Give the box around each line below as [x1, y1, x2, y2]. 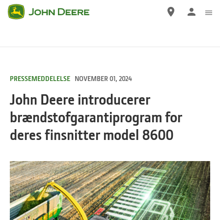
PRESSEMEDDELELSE [10, 74, 72, 82]
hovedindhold [7, 32, 55, 45]
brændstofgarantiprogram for [10, 108, 182, 126]
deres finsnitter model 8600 [10, 126, 174, 143]
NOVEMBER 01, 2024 [72, 74, 132, 82]
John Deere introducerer [10, 90, 150, 108]
